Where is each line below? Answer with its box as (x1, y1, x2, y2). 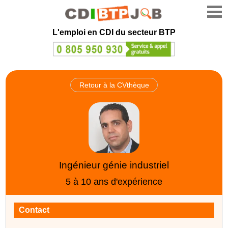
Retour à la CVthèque (79, 80, 149, 89)
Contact (19, 205, 50, 214)
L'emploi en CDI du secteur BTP (52, 28, 176, 37)
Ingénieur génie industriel (59, 159, 169, 170)
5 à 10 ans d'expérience (66, 176, 162, 187)
